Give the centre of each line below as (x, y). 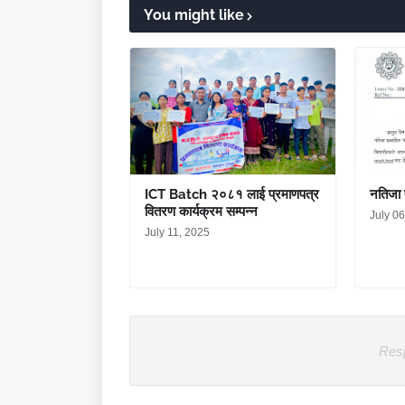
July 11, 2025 (177, 232)
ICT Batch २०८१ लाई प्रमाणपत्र (232, 194)
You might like (194, 15)
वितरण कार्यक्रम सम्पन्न (201, 212)
